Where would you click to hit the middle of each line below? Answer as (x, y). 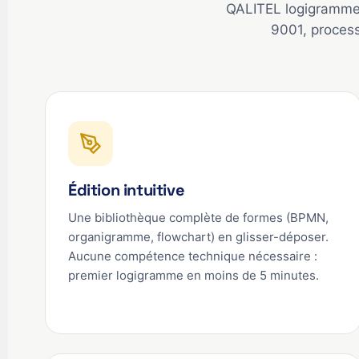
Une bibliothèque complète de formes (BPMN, (198, 218)
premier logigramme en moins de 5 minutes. (194, 275)
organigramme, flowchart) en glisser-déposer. (198, 237)
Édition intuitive (127, 190)
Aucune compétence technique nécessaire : (193, 256)
